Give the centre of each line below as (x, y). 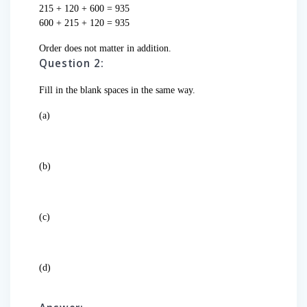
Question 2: (72, 64)
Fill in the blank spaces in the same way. (117, 90)
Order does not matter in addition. (105, 49)
